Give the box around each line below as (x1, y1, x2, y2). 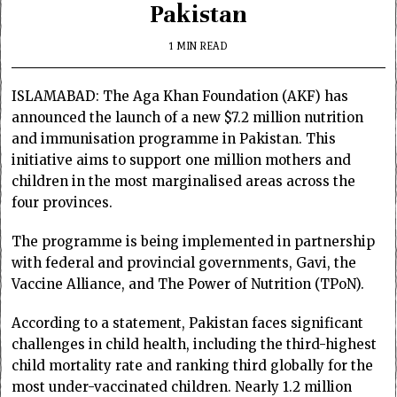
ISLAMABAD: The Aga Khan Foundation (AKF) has (12, 87, 349, 105)
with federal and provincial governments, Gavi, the (12, 253, 357, 271)
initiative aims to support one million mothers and (12, 151, 352, 168)
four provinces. (12, 193, 113, 211)
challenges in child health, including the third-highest (12, 335, 378, 353)
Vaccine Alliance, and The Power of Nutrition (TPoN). (12, 275, 365, 292)
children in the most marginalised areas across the (12, 172, 356, 190)
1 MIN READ (169, 37, 228, 54)
